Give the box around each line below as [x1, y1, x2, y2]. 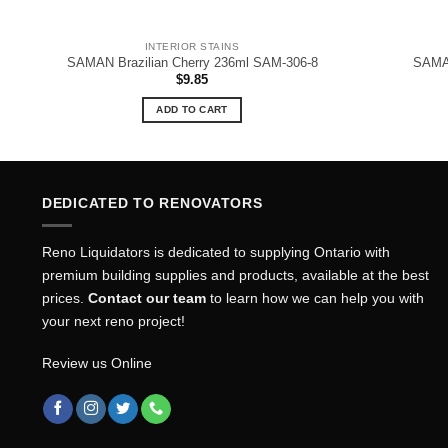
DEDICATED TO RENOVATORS [42, 194, 263, 211]
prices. [42, 290, 88, 307]
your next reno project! [42, 313, 185, 330]
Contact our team [88, 290, 206, 307]
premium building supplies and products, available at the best [42, 267, 429, 284]
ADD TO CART [156, 103, 228, 115]
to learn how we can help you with [206, 290, 424, 307]
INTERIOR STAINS [144, 40, 240, 52]
